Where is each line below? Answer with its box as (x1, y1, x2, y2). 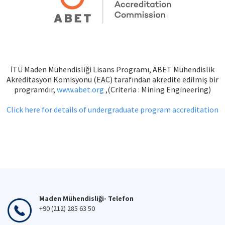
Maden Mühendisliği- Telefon (39, 194, 134, 203)
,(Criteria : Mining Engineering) (104, 84, 211, 94)
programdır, (14, 84, 57, 94)
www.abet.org (57, 84, 104, 94)
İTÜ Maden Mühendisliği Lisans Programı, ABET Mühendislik (11, 64, 214, 74)
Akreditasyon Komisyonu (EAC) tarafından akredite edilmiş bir (7, 74, 218, 84)
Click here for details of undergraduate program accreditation (7, 104, 218, 115)
